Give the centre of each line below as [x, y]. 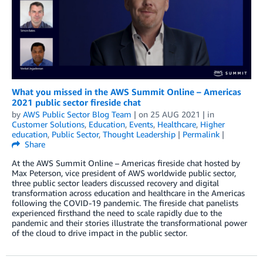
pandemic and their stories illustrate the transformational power [129, 223]
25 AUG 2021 [175, 114]
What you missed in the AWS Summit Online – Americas [127, 92]
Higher [213, 124]
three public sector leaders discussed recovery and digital [115, 183]
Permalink [201, 134]
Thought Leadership [139, 134]
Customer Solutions [48, 124]
